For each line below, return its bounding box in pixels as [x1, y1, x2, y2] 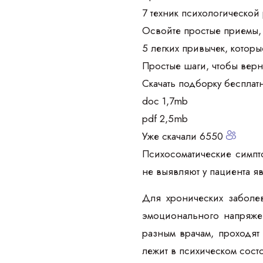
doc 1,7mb [142, 93, 188, 108]
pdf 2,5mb [142, 111, 188, 126]
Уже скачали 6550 [142, 129, 226, 143]
